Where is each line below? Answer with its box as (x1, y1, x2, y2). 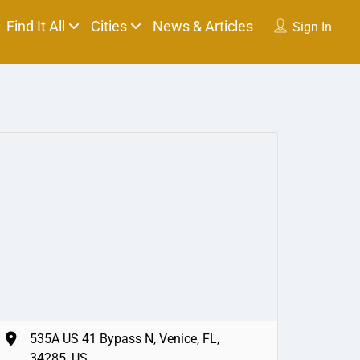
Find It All (6, 18, 65, 35)
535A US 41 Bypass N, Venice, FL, (30, 330, 219, 346)
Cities (90, 18, 127, 35)
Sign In (292, 19, 332, 35)
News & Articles (152, 18, 253, 35)
